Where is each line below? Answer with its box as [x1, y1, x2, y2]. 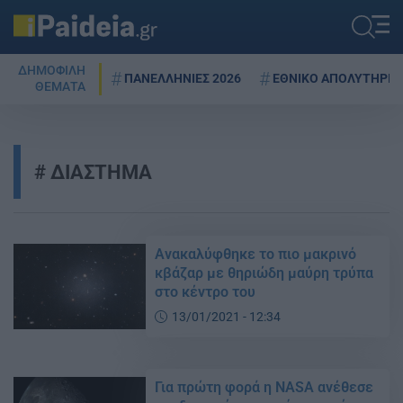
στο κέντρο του [155, 283, 256, 300]
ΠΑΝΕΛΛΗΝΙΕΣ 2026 [124, 70, 241, 86]
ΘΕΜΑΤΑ [35, 79, 85, 94]
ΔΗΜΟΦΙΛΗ [18, 63, 85, 78]
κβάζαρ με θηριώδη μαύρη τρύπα [155, 264, 374, 282]
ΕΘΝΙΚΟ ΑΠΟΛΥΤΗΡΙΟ [273, 70, 400, 86]
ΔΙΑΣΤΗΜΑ [46, 160, 152, 184]
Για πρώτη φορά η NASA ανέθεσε [155, 379, 374, 396]
